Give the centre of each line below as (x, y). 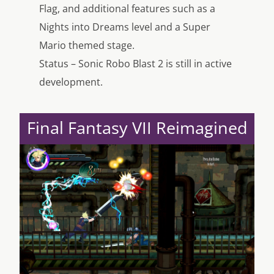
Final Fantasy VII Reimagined (137, 127)
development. (71, 82)
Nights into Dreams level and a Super (125, 27)
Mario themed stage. (87, 46)
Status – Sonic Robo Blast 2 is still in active (135, 64)
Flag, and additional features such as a (127, 9)
